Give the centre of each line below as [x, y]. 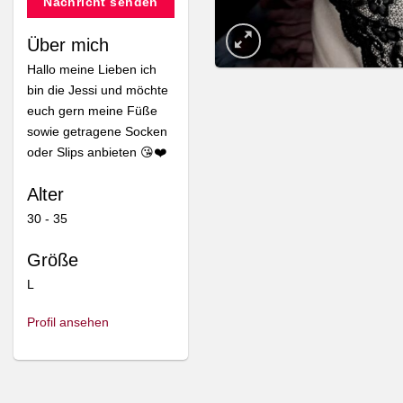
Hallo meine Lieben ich [92, 69]
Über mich [68, 45]
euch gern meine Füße [92, 110]
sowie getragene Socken [97, 131]
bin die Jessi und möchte [98, 90]
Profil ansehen [68, 322]
